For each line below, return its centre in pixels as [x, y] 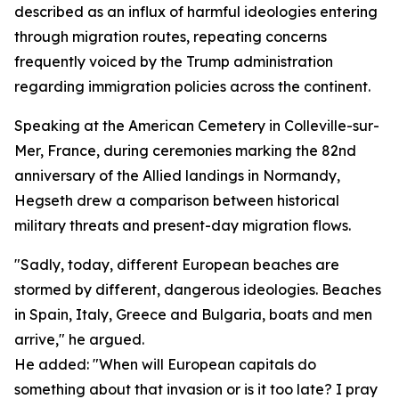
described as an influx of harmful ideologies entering [196, 12]
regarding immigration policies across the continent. [192, 86]
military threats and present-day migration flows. [183, 225]
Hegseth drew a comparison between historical [177, 200]
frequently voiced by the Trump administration [174, 61]
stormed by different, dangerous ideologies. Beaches [198, 289]
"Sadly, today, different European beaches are [177, 265]
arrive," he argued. [79, 339]
